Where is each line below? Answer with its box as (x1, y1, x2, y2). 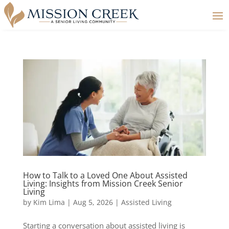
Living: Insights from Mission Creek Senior (22, 177, 183, 189)
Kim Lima (33, 197, 65, 207)
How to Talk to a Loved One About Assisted (22, 169, 188, 181)
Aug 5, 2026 (73, 197, 113, 207)
